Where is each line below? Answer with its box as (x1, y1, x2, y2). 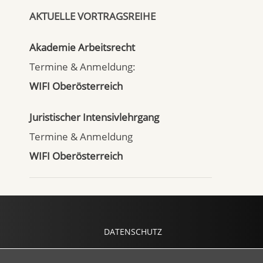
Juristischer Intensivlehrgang (29, 110, 159, 124)
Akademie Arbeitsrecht (29, 41, 135, 54)
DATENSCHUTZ (103, 226, 162, 237)
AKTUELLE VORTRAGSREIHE (29, 9, 156, 23)
